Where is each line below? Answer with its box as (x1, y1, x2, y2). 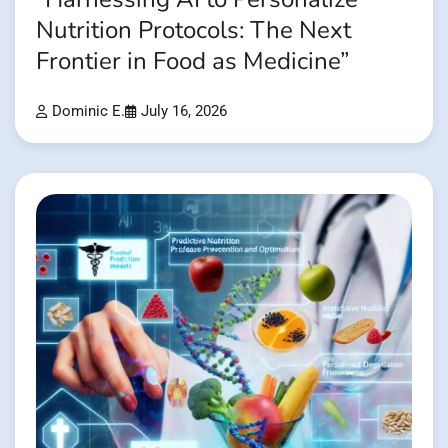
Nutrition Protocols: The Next (36, 14, 351, 48)
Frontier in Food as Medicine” (36, 45, 349, 79)
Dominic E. (52, 103, 125, 121)
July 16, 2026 (141, 103, 227, 121)
